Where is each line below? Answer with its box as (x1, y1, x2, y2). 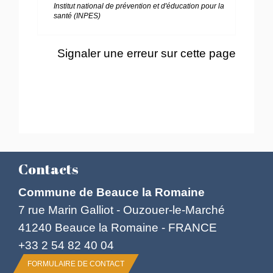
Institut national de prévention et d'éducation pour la (54, 2, 225, 11)
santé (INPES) (54, 12, 101, 21)
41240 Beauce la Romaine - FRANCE (18, 221, 217, 235)
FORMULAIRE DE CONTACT (27, 260, 124, 269)
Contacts (18, 160, 78, 179)
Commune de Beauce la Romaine (18, 185, 205, 199)
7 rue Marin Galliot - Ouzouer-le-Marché (18, 203, 225, 217)
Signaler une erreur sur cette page (57, 46, 236, 60)
